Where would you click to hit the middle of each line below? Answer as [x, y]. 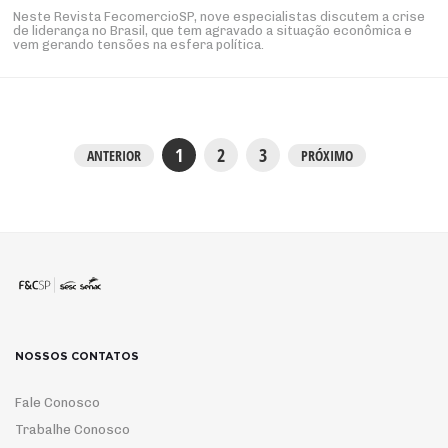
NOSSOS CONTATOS [77, 356]
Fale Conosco [57, 402]
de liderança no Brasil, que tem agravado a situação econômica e [213, 30]
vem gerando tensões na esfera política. [139, 44]
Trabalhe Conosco [72, 429]
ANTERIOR [114, 155]
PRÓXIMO [327, 155]
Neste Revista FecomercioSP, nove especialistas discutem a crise [219, 16]
